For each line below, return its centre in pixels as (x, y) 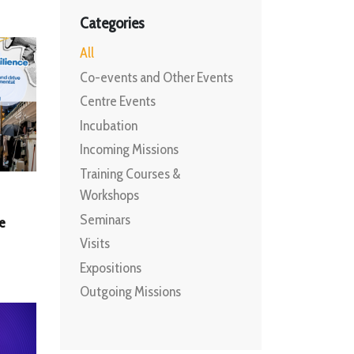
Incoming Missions (129, 150)
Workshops (109, 195)
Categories (112, 23)
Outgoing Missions (130, 292)
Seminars (105, 219)
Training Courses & (130, 173)
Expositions (111, 267)
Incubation (109, 125)
